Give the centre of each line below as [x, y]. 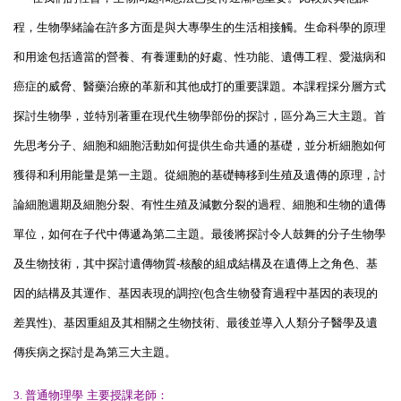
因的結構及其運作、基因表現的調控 [107, 293]
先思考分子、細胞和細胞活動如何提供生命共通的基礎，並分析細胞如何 [200, 145]
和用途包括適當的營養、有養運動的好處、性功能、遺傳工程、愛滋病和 [200, 56]
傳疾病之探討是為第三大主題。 [95, 352]
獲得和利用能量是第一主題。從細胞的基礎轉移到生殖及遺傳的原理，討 [200, 175]
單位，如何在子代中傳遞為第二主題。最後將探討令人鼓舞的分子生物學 [200, 234]
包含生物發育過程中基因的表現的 [290, 293]
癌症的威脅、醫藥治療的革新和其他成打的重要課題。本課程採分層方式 [200, 86]
